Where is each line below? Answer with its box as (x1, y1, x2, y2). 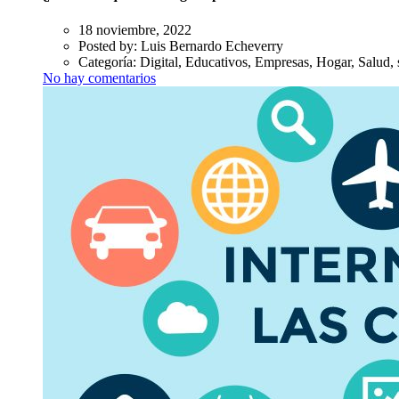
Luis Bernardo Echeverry (141, 37, 283, 53)
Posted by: (78, 37, 141, 53)
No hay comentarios (43, 69, 156, 85)
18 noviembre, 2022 (78, 21, 191, 37)
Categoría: (78, 53, 140, 69)
